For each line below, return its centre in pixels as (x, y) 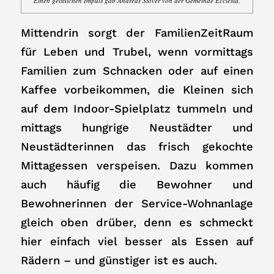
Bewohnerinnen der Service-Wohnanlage (137, 204)
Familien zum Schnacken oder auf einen (137, 71)
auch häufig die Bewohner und (137, 185)
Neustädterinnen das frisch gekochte (137, 147)
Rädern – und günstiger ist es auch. (119, 261)
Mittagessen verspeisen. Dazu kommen (137, 166)
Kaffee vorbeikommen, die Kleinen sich (137, 90)
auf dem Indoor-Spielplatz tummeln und (137, 109)
